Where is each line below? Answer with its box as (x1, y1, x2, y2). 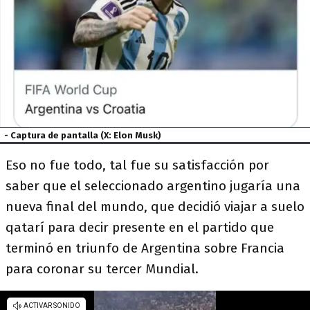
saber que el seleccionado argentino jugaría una (6, 177, 300, 194)
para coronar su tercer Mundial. (6, 260, 199, 277)
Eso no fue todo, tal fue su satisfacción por (6, 156, 269, 173)
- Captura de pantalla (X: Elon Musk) (4, 129, 162, 140)
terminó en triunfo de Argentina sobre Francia (6, 239, 284, 256)
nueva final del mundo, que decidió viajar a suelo (6, 198, 304, 215)
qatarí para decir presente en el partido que (6, 219, 274, 235)
